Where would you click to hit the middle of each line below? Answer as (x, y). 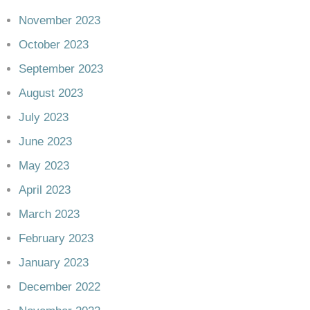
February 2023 (56, 238)
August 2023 (51, 93)
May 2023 (44, 166)
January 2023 (54, 263)
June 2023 (46, 142)
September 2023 (61, 69)
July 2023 (44, 117)
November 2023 (60, 20)
